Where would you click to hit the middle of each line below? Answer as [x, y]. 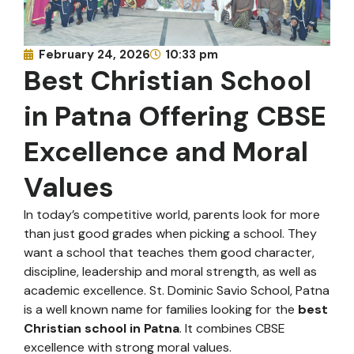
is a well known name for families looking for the [161, 310]
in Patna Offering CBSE [175, 117]
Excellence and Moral [166, 152]
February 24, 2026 [94, 55]
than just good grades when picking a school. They [170, 234]
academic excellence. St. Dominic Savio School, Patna [177, 291]
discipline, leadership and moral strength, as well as [170, 272]
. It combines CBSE [232, 329]
